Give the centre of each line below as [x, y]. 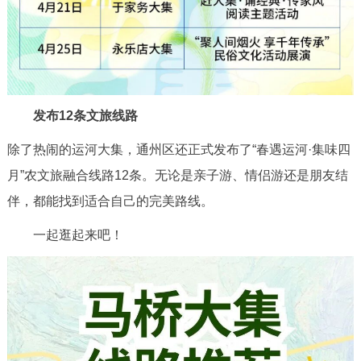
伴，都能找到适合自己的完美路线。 [110, 201]
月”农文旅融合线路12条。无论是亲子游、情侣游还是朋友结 [177, 176]
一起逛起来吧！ [65, 235]
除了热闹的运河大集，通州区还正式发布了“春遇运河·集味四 [178, 150]
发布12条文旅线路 [85, 116]
